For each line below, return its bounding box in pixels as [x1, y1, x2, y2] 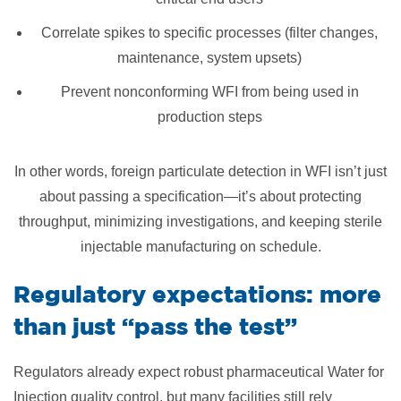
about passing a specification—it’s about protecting [39, 189, 362, 204]
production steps [157, 109, 262, 124]
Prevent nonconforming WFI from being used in [60, 84, 359, 99]
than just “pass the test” [13, 312, 297, 339]
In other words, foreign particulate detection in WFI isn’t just [14, 164, 387, 179]
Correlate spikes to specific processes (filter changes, [41, 25, 378, 40]
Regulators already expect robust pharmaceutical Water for [13, 364, 384, 380]
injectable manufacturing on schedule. [80, 239, 321, 254]
